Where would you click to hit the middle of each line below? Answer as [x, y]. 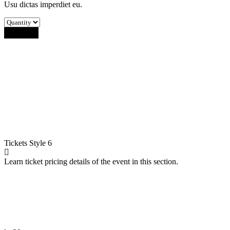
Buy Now [21, 32]
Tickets [17, 143]
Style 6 [41, 143]
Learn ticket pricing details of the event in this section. [91, 161]
